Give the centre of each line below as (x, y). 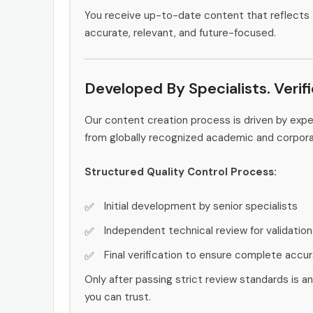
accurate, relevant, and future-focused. (180, 32)
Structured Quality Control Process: (181, 172)
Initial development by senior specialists (201, 206)
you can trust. (118, 297)
